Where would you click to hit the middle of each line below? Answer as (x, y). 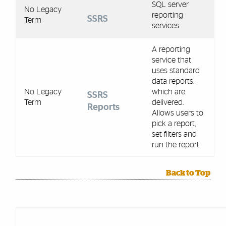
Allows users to (177, 113)
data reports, (173, 81)
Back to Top (188, 173)
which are (168, 92)
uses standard (176, 70)
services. (166, 25)
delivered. (167, 102)
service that (171, 60)
